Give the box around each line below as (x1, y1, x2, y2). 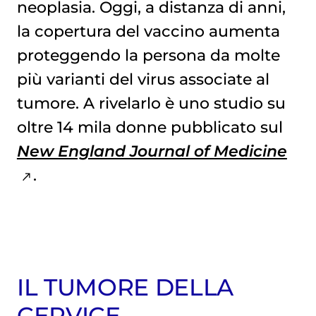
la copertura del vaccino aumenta (16, 22, 280, 41)
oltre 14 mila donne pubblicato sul (16, 118, 283, 137)
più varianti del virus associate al (16, 70, 269, 89)
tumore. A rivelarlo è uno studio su (16, 94, 286, 113)
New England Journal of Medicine (16, 142, 287, 161)
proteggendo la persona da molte (16, 46, 280, 65)
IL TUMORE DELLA (16, 273, 233, 302)
